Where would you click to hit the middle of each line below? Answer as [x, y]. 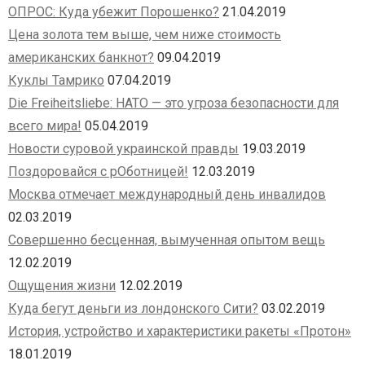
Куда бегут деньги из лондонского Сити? [133, 309]
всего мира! [45, 126]
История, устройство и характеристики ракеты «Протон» [180, 332]
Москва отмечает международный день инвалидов [167, 195]
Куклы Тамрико [56, 81]
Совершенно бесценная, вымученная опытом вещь [167, 240]
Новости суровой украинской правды [123, 149]
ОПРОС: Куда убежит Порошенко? [114, 12]
